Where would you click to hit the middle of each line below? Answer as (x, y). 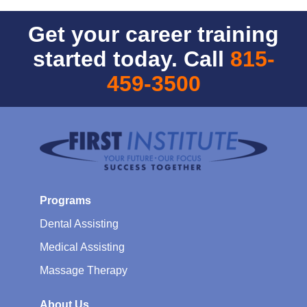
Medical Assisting (82, 247)
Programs (65, 200)
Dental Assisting (79, 223)
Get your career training (153, 34)
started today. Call (131, 59)
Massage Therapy (84, 270)
